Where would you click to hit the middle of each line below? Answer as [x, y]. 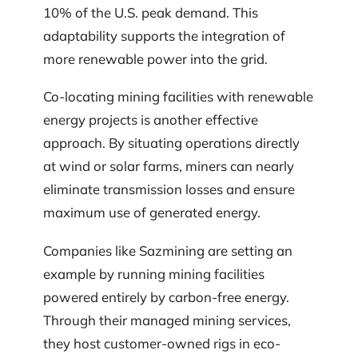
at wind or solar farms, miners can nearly [169, 166]
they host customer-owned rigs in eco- [162, 343]
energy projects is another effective [151, 120]
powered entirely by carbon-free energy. [166, 296]
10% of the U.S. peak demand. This [151, 12]
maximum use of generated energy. [152, 213]
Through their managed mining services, [167, 320]
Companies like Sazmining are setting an [168, 250]
